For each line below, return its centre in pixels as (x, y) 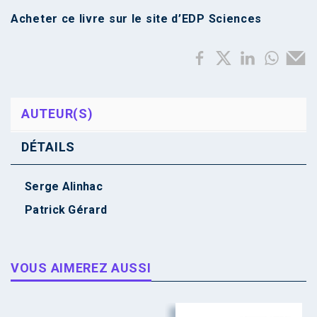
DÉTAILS (48, 147)
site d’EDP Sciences (204, 19)
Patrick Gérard (66, 210)
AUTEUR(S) (57, 114)
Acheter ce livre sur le (78, 19)
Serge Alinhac (64, 186)
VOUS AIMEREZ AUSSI (81, 268)
